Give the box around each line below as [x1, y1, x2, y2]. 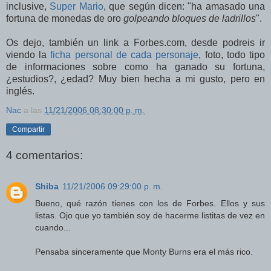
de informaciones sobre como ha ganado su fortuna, [6, 62, 265, 73]
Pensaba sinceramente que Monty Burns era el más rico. [35, 247, 253, 257]
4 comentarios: [6, 148, 83, 162]
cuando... [35, 223, 71, 233]
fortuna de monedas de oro [6, 13, 123, 24]
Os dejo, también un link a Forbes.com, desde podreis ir [6, 38, 265, 48]
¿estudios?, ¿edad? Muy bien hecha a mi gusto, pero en [6, 74, 265, 85]
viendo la [6, 50, 51, 60]
